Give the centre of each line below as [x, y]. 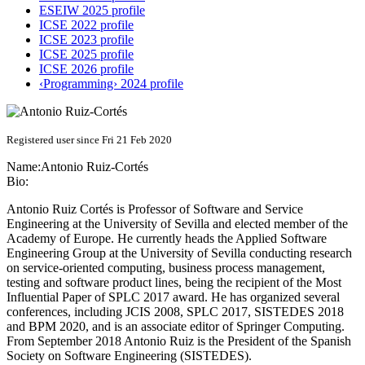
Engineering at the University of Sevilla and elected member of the [177, 224]
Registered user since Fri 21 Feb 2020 [89, 140]
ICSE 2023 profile [86, 40]
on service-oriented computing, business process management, [166, 268]
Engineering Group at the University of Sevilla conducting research [179, 253]
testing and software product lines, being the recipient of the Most [174, 283]
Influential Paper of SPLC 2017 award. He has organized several [173, 297]
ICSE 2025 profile [86, 55]
